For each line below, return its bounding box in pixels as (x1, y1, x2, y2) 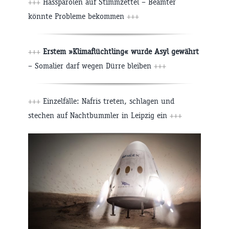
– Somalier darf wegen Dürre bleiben (28, 61, 154, 71)
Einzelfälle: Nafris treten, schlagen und (43, 96, 174, 106)
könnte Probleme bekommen (28, 11, 127, 21)
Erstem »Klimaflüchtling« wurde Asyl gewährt (43, 47, 199, 57)
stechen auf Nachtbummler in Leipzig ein (28, 110, 170, 121)
